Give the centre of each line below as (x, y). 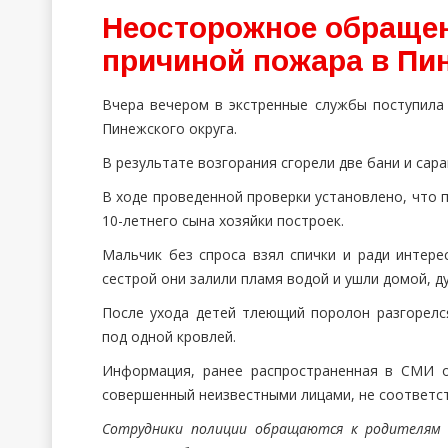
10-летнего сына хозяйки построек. (223, 220)
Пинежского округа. (169, 128)
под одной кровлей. (169, 336)
